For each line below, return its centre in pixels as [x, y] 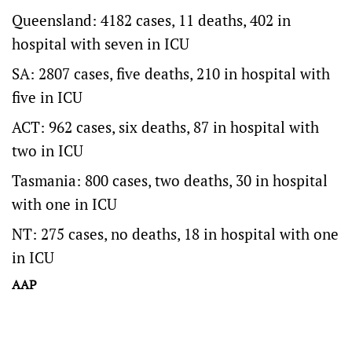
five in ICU [47, 97]
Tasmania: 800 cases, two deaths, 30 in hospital [170, 180]
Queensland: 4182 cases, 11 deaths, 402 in [151, 20]
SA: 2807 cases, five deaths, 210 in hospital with [171, 73]
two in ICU [48, 150]
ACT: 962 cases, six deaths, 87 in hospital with [165, 127]
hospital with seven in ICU [101, 44]
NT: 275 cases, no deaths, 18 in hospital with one [175, 234]
